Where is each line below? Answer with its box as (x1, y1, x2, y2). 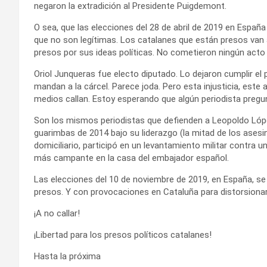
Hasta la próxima (34, 250, 101, 262)
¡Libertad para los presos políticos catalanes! (34, 229, 212, 240)
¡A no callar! (34, 207, 80, 219)
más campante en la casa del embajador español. (34, 152, 229, 163)
